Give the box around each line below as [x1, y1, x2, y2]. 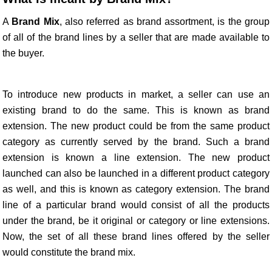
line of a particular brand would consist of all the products [2, 200, 270, 210]
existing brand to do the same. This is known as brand [2, 105, 270, 115]
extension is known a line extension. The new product [2, 152, 270, 163]
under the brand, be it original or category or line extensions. [2, 216, 270, 226]
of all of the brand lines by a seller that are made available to [2, 32, 270, 42]
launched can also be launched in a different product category [2, 168, 270, 178]
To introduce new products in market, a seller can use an [2, 89, 270, 100]
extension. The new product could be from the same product [2, 121, 270, 131]
